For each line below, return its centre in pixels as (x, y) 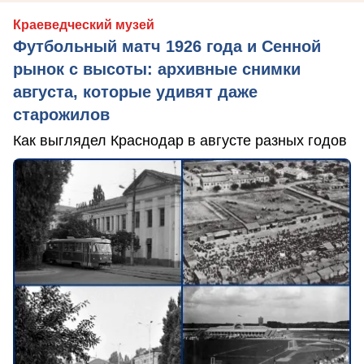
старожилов (61, 115)
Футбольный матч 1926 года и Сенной (167, 47)
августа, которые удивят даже (135, 92)
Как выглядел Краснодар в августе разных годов (180, 141)
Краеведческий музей (84, 25)
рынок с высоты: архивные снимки (157, 69)
